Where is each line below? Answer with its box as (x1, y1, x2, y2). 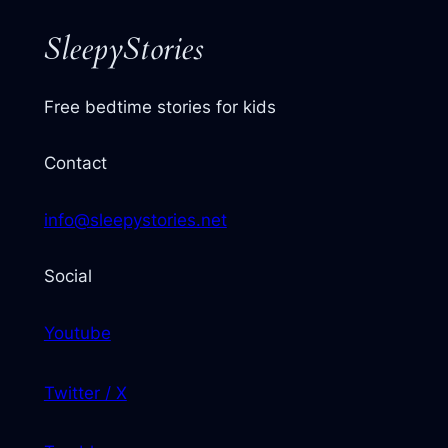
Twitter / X (43, 382, 127, 403)
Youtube (43, 322, 111, 343)
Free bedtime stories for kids (43, 96, 276, 117)
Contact (43, 153, 107, 174)
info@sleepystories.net (43, 209, 227, 230)
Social (43, 266, 92, 287)
